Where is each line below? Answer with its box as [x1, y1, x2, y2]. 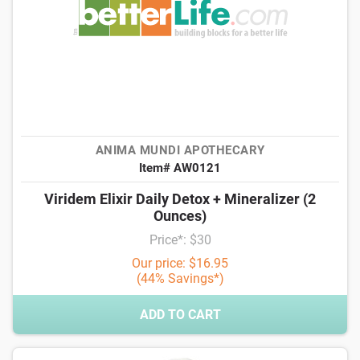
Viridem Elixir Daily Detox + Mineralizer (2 [44, 190, 316, 207]
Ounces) [153, 207, 207, 224]
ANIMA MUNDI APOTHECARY [95, 143, 265, 157]
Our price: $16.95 [132, 256, 228, 271]
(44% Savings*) [136, 271, 224, 286]
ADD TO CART [139, 307, 221, 322]
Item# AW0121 [139, 161, 221, 175]
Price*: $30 [149, 232, 211, 247]
